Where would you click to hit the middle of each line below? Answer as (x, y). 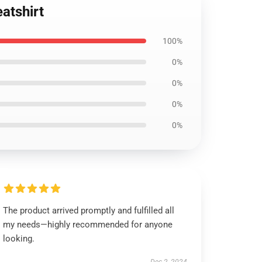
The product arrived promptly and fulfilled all (89, 211)
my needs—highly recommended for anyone (88, 225)
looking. (19, 239)
